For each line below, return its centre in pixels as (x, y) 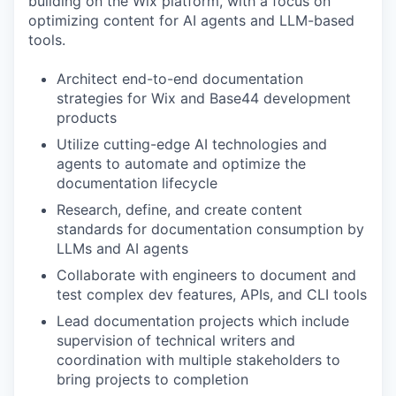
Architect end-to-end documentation (180, 79)
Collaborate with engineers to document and (206, 275)
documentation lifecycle (137, 183)
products (87, 118)
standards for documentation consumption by (210, 229)
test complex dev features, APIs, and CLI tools (212, 294)
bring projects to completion (152, 379)
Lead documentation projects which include (203, 321)
